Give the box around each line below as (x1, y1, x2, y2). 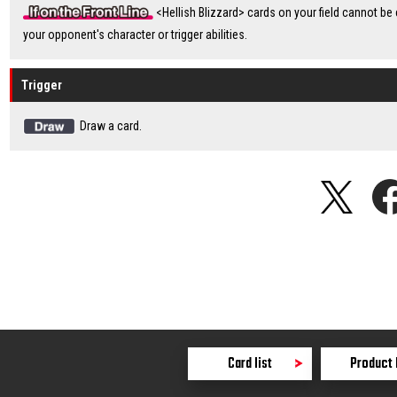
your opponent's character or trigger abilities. (23, 27, 247, 42)
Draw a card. (80, 119, 143, 133)
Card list (228, 352, 272, 376)
